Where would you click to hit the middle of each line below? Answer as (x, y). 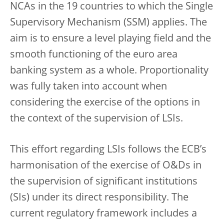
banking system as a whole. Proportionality (109, 71)
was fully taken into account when (88, 87)
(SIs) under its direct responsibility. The (99, 198)
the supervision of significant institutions (104, 182)
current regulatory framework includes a (103, 214)
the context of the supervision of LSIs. (96, 119)
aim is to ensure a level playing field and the (110, 39)
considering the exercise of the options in (105, 103)
